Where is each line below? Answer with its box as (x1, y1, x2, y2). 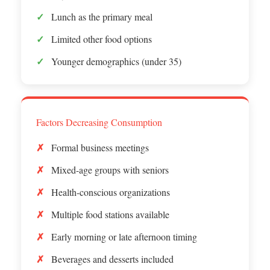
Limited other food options (51, 32, 152, 45)
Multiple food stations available (51, 207, 169, 221)
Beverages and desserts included (51, 252, 174, 265)
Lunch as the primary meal (51, 10, 152, 23)
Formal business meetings (51, 140, 149, 154)
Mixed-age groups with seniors (51, 163, 169, 176)
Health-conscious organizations (51, 185, 170, 198)
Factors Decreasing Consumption (36, 115, 162, 128)
